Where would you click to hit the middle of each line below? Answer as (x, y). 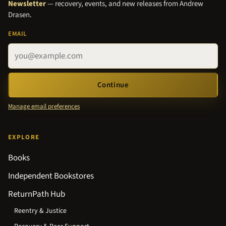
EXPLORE (24, 137)
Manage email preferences (44, 107)
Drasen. (20, 15)
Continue (113, 85)
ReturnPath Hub (37, 194)
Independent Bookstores (51, 176)
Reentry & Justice (40, 211)
